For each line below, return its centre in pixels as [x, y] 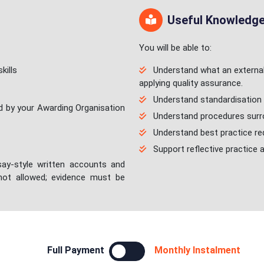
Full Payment [76, 250]
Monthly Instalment [197, 250]
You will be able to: [175, 48]
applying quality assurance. [191, 83]
